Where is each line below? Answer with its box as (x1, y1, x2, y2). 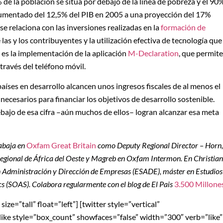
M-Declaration (128, 48, 179, 58)
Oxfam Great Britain (26, 140, 96, 150)
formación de (161, 22, 206, 32)
